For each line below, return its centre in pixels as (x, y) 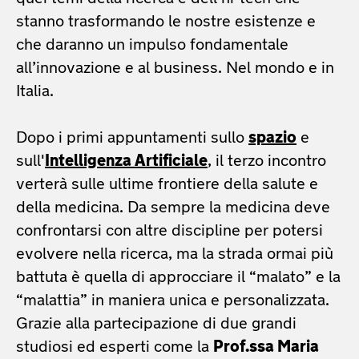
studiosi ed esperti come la (115, 347)
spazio (272, 138)
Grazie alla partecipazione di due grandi (156, 324)
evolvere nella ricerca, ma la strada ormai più (175, 254)
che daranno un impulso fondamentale (152, 45)
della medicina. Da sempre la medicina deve (173, 208)
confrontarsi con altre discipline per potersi (169, 231)
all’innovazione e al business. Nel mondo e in (175, 69)
